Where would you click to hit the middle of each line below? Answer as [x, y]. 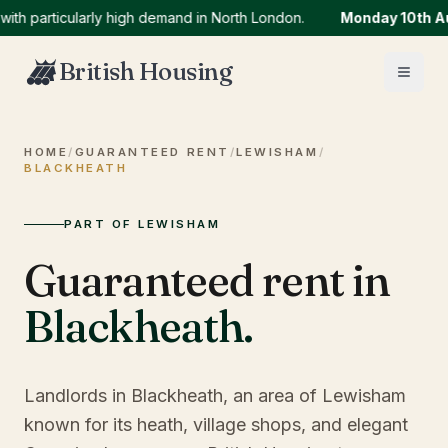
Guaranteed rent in [207, 280]
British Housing [145, 71]
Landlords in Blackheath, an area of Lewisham [215, 395]
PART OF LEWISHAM [142, 224]
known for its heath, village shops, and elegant [216, 424]
